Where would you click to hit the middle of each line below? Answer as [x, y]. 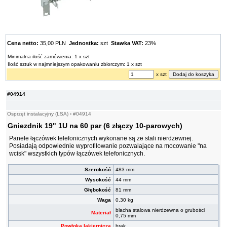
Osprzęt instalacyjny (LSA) [38, 114]
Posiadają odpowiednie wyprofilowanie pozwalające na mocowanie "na [108, 146]
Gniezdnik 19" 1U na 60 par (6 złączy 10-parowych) [95, 126]
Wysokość [98, 180]
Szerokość [98, 170]
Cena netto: [23, 43]
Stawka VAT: [127, 43]
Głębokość [98, 190]
